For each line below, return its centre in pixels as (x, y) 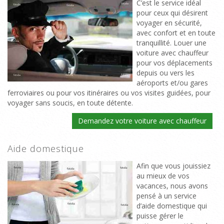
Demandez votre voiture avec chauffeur (142, 121)
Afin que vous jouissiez (173, 166)
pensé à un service (166, 196)
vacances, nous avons (172, 186)
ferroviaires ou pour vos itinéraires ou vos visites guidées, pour (109, 93)
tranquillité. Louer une (171, 43)
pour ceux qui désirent (172, 13)
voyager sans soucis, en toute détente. (71, 103)
